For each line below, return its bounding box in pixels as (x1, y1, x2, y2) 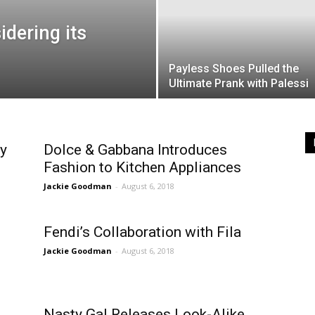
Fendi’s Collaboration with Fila (44, 224, 241, 241)
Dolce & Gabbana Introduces (44, 141, 227, 159)
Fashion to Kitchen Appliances (44, 159, 241, 176)
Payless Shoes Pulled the (169, 62, 299, 76)
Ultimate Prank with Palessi (169, 77, 309, 91)
